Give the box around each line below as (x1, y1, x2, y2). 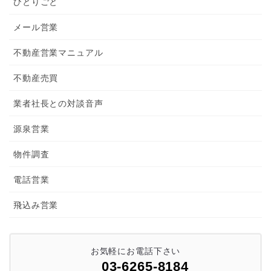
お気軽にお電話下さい (90, 246, 181, 256)
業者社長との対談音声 (13, 98, 103, 108)
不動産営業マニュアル (13, 47, 103, 57)
